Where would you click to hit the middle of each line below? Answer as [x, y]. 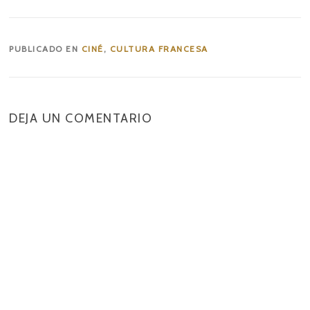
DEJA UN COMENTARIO [81, 118]
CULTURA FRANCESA [159, 48]
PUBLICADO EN [45, 48]
